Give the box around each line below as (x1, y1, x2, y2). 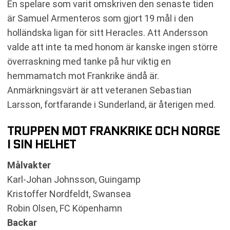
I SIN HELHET (7, 135, 76, 153)
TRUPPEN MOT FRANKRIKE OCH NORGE (7, 122, 220, 140)
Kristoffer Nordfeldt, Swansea (7, 188, 131, 199)
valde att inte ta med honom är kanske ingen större (7, 42, 218, 52)
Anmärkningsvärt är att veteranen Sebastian (7, 85, 191, 95)
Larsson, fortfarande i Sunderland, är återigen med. (7, 99, 216, 110)
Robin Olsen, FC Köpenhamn (7, 203, 122, 214)
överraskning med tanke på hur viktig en (7, 56, 171, 67)
